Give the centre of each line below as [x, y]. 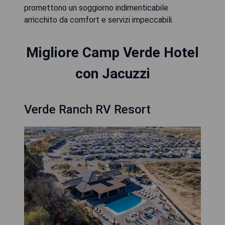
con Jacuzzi [113, 74]
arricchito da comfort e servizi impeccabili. [99, 20]
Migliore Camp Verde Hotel [113, 52]
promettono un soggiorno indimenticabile [96, 8]
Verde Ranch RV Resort [87, 109]
